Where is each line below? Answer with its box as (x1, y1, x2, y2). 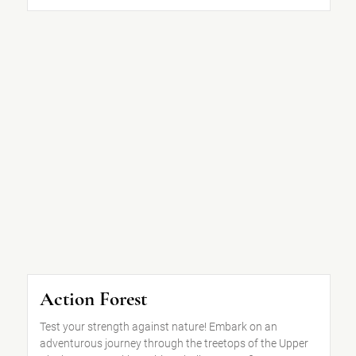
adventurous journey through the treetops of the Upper (39, 337, 308, 350)
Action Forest (39, 287, 147, 311)
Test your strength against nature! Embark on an (39, 320, 277, 333)
